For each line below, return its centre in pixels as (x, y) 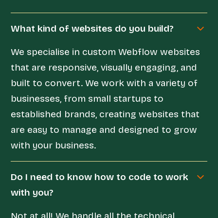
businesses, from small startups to (87, 98)
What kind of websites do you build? (92, 28)
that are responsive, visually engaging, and (104, 67)
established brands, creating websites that (105, 114)
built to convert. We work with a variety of (104, 83)
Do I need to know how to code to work (100, 177)
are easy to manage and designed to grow (104, 129)
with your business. (54, 145)
